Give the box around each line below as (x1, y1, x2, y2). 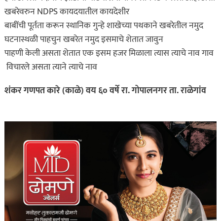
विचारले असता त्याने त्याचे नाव (4, 60, 97, 74)
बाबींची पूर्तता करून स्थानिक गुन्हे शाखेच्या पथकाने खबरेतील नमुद (4, 18, 203, 33)
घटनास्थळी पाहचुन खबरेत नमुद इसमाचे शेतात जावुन (4, 32, 163, 47)
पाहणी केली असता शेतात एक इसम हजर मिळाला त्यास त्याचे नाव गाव (4, 46, 214, 61)
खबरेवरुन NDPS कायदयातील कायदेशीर (4, 4, 129, 19)
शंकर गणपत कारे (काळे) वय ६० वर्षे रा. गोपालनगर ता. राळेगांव (4, 83, 206, 98)
